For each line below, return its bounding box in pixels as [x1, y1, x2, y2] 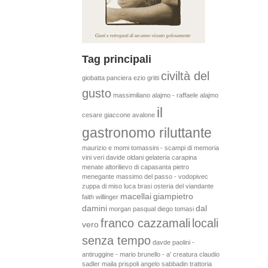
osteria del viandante [153, 182, 214, 190]
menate [81, 163, 103, 171]
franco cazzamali [100, 217, 190, 230]
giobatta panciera [81, 74, 132, 82]
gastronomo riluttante [81, 125, 212, 141]
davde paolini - [152, 239, 194, 246]
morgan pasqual [108, 205, 156, 213]
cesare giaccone [81, 111, 130, 119]
